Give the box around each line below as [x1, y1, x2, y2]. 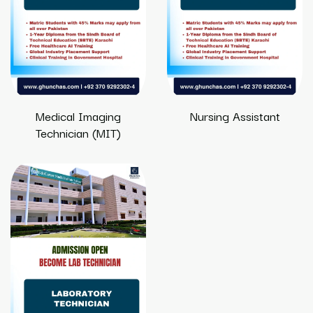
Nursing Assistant [189, 105, 280, 125]
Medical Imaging [36, 105, 121, 125]
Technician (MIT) [36, 122, 121, 142]
